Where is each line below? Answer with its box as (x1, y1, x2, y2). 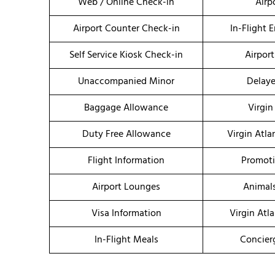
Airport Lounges (92, 179, 160, 196)
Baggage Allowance (84, 100, 168, 117)
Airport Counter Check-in (72, 21, 180, 37)
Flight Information (88, 153, 165, 169)
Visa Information (91, 206, 161, 222)
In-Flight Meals (94, 232, 158, 249)
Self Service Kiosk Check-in (69, 47, 183, 64)
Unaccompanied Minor (78, 74, 174, 90)
